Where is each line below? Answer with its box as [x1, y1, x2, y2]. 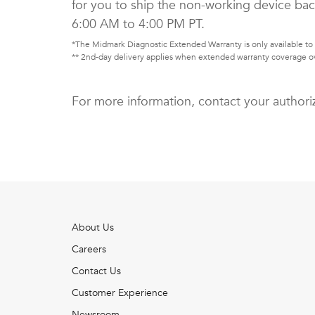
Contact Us [72, 264, 121, 278]
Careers [72, 243, 106, 257]
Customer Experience [72, 286, 168, 300]
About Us [72, 221, 114, 235]
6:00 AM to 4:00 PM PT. [72, 15, 205, 34]
